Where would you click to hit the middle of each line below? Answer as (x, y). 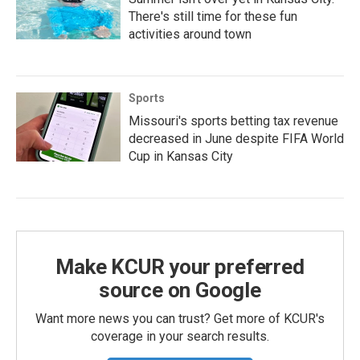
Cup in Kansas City (181, 157)
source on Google (180, 290)
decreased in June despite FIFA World (236, 139)
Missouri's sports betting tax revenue (233, 121)
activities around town (190, 35)
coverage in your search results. (180, 337)
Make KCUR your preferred (180, 267)
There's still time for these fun (213, 17)
